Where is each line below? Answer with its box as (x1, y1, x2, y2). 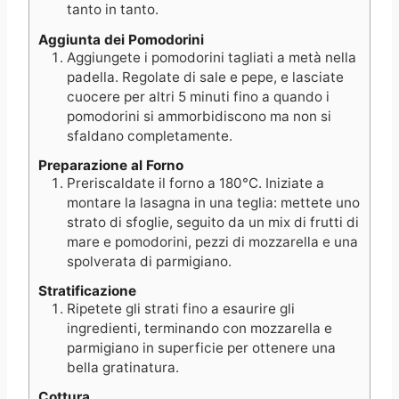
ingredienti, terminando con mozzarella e (67, 319, 332, 337)
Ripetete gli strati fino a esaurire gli (67, 299, 295, 317)
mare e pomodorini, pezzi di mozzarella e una (67, 232, 358, 250)
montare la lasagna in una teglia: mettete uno (67, 193, 360, 211)
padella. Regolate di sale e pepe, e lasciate (67, 68, 344, 85)
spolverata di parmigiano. (67, 252, 232, 270)
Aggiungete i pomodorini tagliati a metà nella (67, 48, 356, 66)
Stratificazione (38, 281, 136, 299)
